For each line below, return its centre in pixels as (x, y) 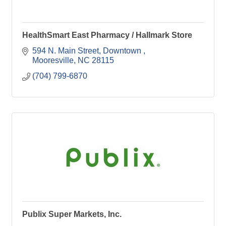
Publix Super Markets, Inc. (72, 214)
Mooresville (53, 60)
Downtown (123, 51)
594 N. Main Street (66, 51)
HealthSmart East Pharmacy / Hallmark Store (107, 35)
